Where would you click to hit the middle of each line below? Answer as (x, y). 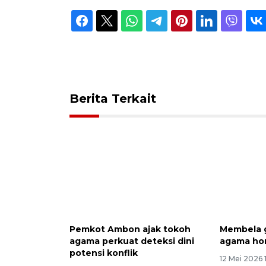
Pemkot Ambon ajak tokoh (130, 229)
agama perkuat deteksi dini (132, 241)
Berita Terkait (113, 98)
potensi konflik (104, 253)
